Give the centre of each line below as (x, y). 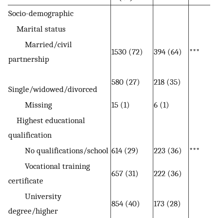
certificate (26, 181)
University (35, 196)
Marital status (37, 29)
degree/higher (33, 211)
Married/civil (40, 45)
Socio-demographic (41, 13)
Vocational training (49, 166)
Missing (30, 105)
